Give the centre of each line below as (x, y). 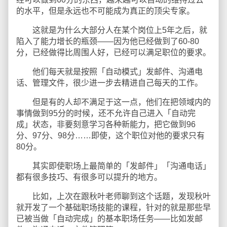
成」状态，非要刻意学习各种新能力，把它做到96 (106, 124)
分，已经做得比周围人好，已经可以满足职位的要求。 (113, 52)
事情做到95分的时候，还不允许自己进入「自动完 (106, 113)
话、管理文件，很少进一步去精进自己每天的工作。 (109, 83)
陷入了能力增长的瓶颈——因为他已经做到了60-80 (108, 41)
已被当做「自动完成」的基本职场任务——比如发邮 (109, 219)
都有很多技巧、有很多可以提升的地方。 (89, 177)
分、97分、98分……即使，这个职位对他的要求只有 (110, 136)
